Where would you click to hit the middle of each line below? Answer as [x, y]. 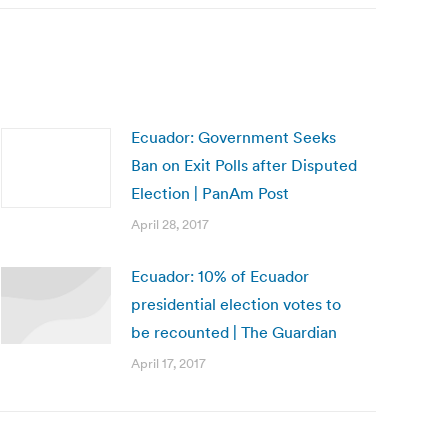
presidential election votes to [236, 304]
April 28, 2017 [170, 224]
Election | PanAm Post [210, 193]
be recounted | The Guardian [234, 332]
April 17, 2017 [168, 363]
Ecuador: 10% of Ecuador [220, 276]
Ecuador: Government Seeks [233, 137]
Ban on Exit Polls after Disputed [244, 165]
